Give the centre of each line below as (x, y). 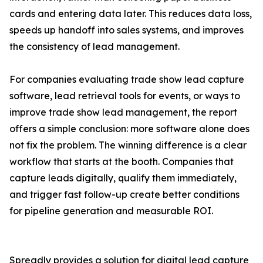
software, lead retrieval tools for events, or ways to (125, 96)
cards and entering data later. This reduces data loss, (131, 14)
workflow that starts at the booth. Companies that (122, 162)
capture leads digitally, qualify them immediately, (123, 178)
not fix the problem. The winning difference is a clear (128, 145)
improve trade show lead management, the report (123, 112)
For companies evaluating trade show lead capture (127, 80)
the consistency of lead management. (95, 47)
